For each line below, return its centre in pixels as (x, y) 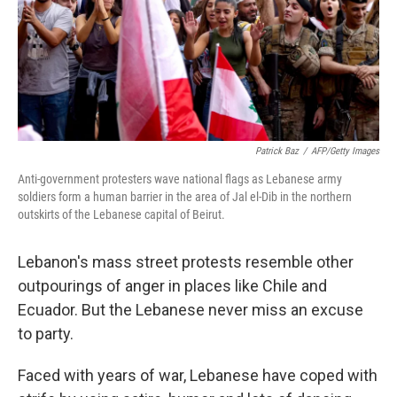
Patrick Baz (277, 151)
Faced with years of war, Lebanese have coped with (198, 375)
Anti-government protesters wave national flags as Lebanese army (180, 179)
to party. (46, 333)
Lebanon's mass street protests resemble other (186, 261)
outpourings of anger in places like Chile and (172, 285)
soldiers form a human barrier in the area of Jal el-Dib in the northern (185, 196)
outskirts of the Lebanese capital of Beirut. (121, 214)
